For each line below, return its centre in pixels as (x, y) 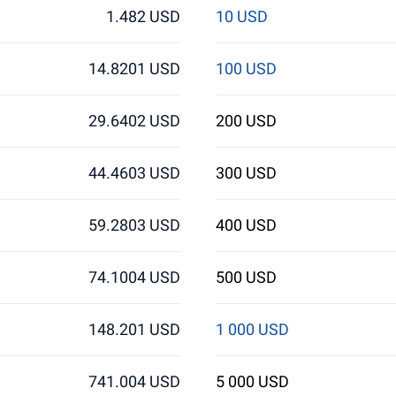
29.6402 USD (135, 121)
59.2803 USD (135, 225)
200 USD (246, 121)
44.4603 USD (135, 173)
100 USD (246, 69)
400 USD (246, 225)
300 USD (246, 173)
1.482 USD (144, 16)
